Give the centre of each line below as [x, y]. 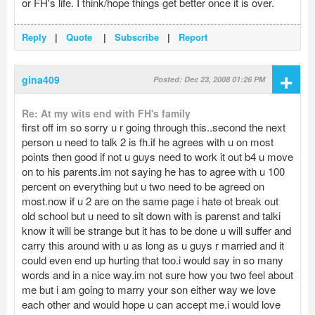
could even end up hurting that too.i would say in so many [153, 260]
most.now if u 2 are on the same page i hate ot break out [150, 201]
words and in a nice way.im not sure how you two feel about [157, 275]
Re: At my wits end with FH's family [106, 113]
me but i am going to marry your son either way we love [149, 289]
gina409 [41, 79]
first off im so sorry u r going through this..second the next [154, 127]
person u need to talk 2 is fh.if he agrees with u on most [148, 142]
